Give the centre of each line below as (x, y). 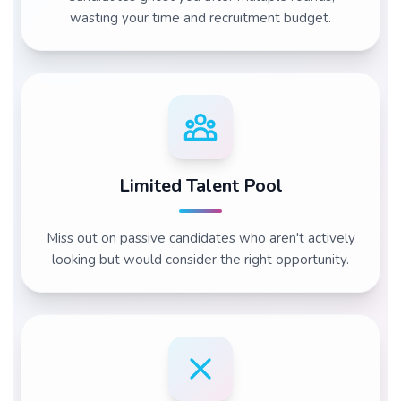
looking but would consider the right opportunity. (200, 260)
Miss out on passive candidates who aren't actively (200, 238)
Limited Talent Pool (200, 186)
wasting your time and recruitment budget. (200, 18)
